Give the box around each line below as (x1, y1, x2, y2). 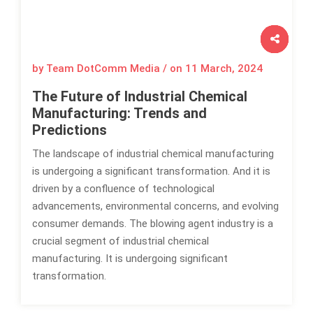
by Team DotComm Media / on (32, 62, 185, 75)
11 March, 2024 (185, 62, 263, 75)
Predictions (32, 122, 107, 138)
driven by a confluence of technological (32, 182, 214, 195)
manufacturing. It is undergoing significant (32, 252, 228, 265)
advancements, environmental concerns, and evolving (32, 200, 279, 212)
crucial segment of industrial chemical (32, 235, 209, 247)
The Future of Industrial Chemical (32, 88, 247, 105)
